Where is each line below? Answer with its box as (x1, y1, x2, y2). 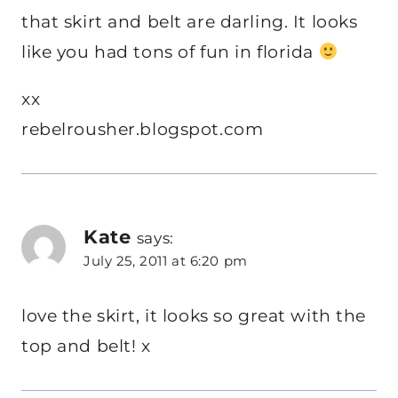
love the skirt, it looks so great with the (21, 306, 366, 327)
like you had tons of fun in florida (21, 41, 319, 62)
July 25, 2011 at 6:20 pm (84, 251, 248, 269)
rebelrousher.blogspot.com (21, 118, 264, 139)
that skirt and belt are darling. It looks (21, 11, 358, 32)
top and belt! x (21, 336, 151, 357)
